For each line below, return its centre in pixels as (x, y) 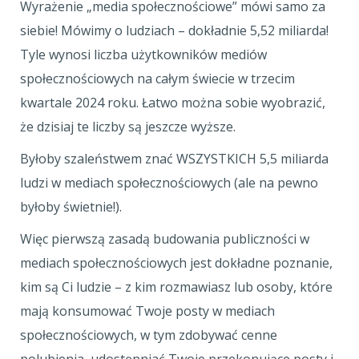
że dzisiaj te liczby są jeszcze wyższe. (129, 127)
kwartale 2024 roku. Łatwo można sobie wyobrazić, (173, 103)
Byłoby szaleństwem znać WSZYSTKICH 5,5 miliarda (174, 159)
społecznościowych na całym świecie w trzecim (157, 79)
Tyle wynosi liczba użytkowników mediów (143, 54)
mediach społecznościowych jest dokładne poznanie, (176, 263)
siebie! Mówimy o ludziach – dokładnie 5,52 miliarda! (174, 30)
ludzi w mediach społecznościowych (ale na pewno (169, 183)
